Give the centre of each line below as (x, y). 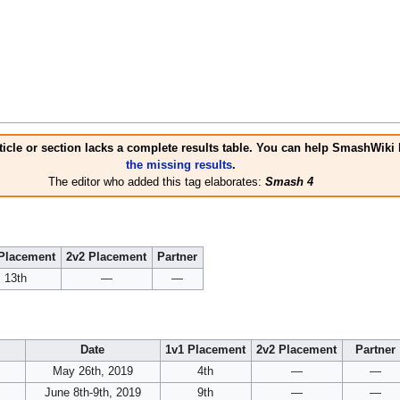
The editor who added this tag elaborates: (156, 182)
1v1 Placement (206, 350)
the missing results (179, 165)
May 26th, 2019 (92, 372)
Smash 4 (289, 182)
